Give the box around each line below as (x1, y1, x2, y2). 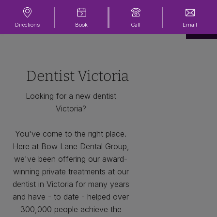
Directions (15, 21, 40, 29)
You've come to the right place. (15, 129, 126, 139)
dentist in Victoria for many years (12, 179, 129, 189)
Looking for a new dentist (25, 91, 116, 101)
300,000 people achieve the (20, 204, 122, 214)
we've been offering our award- (14, 154, 127, 164)
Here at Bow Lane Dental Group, (12, 141, 129, 151)
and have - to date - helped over (13, 192, 129, 201)
